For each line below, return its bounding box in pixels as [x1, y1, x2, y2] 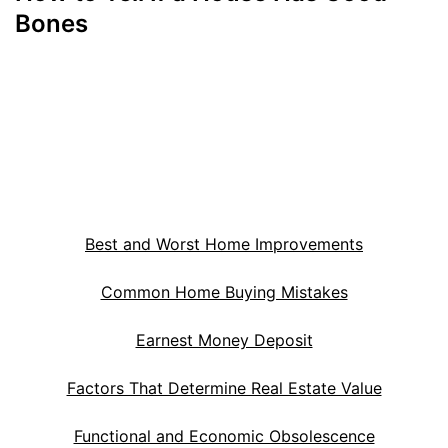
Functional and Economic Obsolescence [73, 425, 375, 446]
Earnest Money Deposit [135, 329, 313, 350]
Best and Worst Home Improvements [85, 233, 363, 254]
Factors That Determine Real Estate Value [66, 377, 382, 398]
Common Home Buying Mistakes [100, 281, 348, 302]
